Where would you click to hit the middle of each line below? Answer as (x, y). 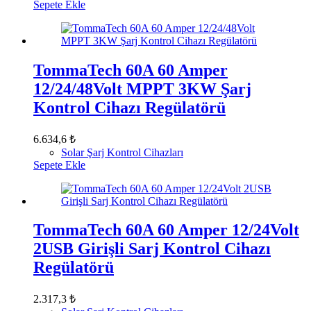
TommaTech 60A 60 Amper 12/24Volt (166, 230)
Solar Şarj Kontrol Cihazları (122, 152)
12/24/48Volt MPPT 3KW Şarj (142, 89)
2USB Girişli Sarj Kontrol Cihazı (152, 249)
